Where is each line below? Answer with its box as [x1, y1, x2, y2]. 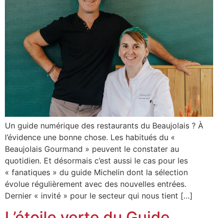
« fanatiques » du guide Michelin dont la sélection [5, 167, 188, 177]
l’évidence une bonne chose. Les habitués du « [5, 132, 175, 142]
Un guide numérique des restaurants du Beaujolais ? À [5, 120, 203, 130]
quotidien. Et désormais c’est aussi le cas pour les [5, 155, 188, 165]
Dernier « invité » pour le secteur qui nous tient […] [5, 190, 193, 200]
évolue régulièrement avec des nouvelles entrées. [5, 179, 186, 189]
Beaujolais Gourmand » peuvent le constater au [5, 144, 179, 154]
